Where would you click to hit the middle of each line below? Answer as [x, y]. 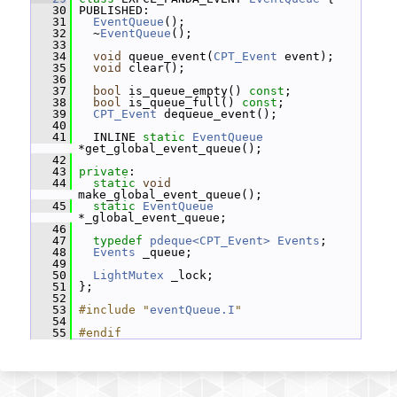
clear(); [153, 68]
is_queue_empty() [185, 91]
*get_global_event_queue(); [170, 148]
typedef [118, 241]
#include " [114, 310]
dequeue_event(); [217, 114]
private [104, 171]
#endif [100, 333]
